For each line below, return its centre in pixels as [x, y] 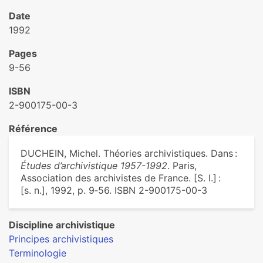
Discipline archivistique [62, 225]
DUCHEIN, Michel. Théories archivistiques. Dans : [129, 153]
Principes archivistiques [61, 239]
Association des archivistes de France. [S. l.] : [121, 178]
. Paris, [182, 166]
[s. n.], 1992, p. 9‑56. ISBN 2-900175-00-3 [114, 190]
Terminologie [38, 253]
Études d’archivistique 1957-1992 [94, 166]
